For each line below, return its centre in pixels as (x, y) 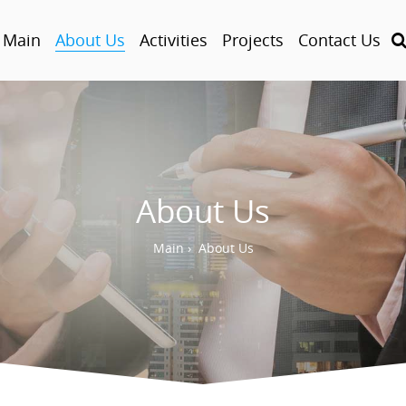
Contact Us (339, 40)
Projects (253, 40)
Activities (174, 40)
